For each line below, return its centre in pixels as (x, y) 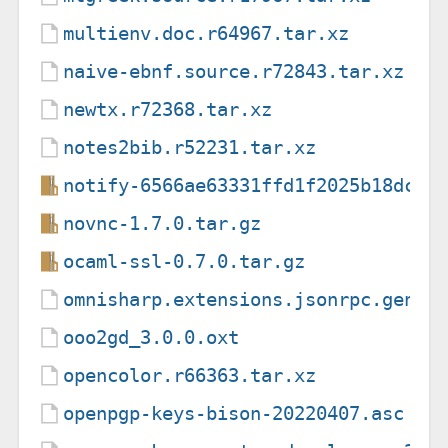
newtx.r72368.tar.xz (168, 109)
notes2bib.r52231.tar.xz (190, 147)
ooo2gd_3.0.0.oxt (151, 337)
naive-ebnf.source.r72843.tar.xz (234, 71)
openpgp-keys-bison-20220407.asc (234, 413)
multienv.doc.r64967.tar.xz (206, 33)
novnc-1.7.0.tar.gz (162, 223)
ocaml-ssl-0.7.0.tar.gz (184, 261)
